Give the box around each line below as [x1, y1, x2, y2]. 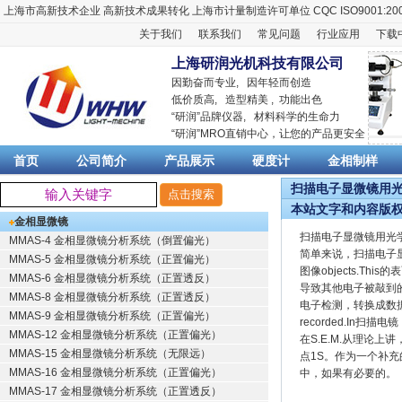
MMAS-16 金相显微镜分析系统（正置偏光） [9, 366, 222, 379]
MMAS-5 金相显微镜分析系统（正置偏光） [9, 253, 215, 266]
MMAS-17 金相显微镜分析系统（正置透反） [9, 385, 222, 398]
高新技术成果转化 [103, 4, 190, 17]
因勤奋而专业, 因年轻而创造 [171, 76, 311, 89]
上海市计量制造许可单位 [192, 4, 311, 17]
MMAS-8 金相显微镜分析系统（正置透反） [9, 291, 215, 303]
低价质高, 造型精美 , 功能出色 [171, 93, 322, 106]
